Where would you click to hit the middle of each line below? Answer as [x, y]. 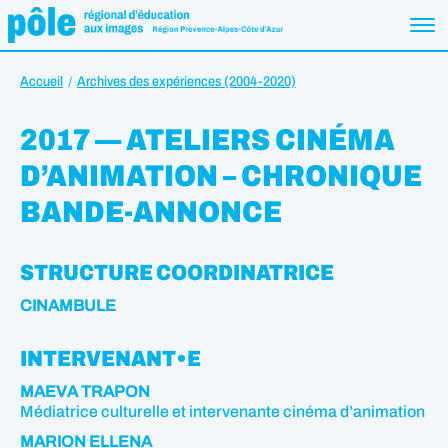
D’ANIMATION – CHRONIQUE [221, 176]
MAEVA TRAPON [85, 391]
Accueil [41, 81]
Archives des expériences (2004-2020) [186, 81]
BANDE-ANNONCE [151, 212]
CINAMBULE [68, 305]
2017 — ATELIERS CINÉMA [207, 140]
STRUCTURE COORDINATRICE [177, 273]
